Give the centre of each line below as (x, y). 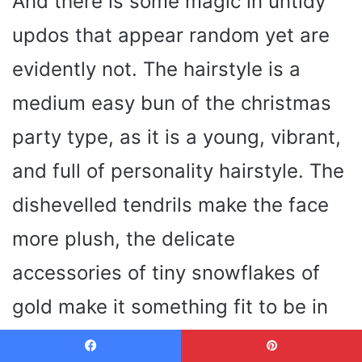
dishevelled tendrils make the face (170, 205)
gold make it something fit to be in (170, 307)
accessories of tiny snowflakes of (166, 273)
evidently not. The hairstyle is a (156, 69)
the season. (66, 341)
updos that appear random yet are (171, 35)
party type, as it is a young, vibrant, (177, 137)
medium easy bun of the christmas (172, 103)
